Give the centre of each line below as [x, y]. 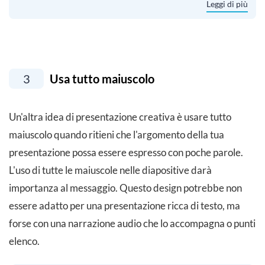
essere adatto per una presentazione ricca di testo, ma [125, 206]
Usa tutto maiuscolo [101, 79]
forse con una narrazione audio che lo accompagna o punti [132, 224]
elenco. [24, 241]
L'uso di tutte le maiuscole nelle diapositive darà [110, 170]
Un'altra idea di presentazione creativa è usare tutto [120, 117]
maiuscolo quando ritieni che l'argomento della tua [117, 135]
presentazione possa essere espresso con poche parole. [126, 153]
